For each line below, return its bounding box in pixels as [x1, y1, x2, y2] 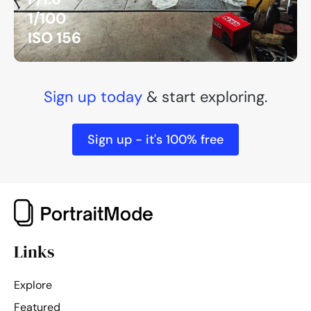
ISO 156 [28, 27, 81, 48]
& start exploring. [142, 87, 267, 108]
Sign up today [44, 87, 142, 108]
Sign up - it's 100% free [87, 131, 224, 149]
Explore [14, 277, 52, 292]
